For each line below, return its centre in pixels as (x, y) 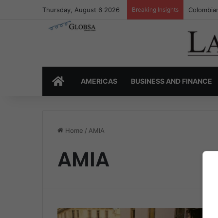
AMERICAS (99, 81)
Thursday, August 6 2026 (81, 10)
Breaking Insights (155, 9)
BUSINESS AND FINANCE (172, 81)
